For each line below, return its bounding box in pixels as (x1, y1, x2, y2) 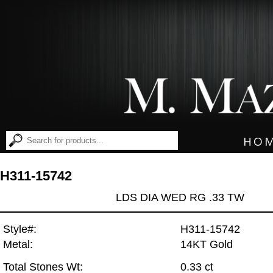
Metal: (3, 238, 33, 251)
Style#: (3, 223, 37, 236)
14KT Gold (180, 238, 233, 251)
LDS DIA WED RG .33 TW (116, 191, 245, 204)
